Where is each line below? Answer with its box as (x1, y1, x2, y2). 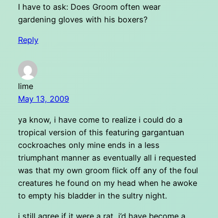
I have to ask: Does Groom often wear (18, 2, 161, 12)
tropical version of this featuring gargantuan (18, 127, 184, 137)
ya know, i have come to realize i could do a (18, 114, 182, 125)
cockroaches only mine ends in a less (18, 140, 160, 150)
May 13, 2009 (18, 94, 69, 104)
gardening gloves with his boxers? (18, 15, 147, 25)
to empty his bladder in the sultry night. (18, 190, 167, 200)
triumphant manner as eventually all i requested (18, 152, 196, 163)
